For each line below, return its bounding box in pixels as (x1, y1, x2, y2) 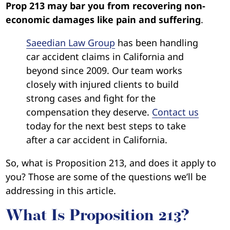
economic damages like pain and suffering (6, 13, 201, 26)
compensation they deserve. (26, 105, 152, 118)
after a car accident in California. (26, 133, 168, 146)
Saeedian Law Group (26, 36, 116, 49)
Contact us (152, 105, 199, 118)
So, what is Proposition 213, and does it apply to (6, 156, 217, 169)
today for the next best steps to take (26, 119, 186, 132)
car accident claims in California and (26, 50, 184, 63)
